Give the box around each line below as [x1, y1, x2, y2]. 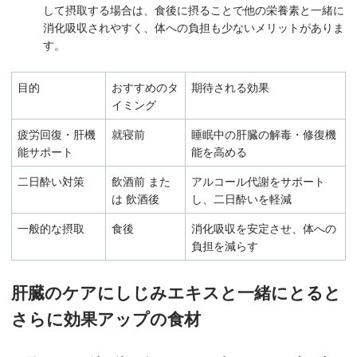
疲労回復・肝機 [18, 125, 96, 142]
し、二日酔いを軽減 [191, 190, 292, 206]
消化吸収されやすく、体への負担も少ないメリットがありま [43, 19, 344, 36]
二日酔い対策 [18, 172, 84, 189]
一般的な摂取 [18, 219, 84, 236]
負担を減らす [191, 237, 258, 253]
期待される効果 [191, 78, 269, 95]
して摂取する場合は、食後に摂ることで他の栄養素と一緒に [43, 2, 344, 18]
